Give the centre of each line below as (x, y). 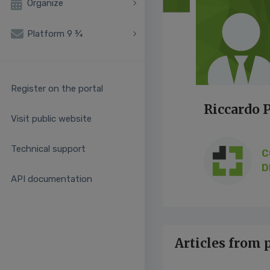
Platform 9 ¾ (55, 33)
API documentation (52, 179)
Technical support (48, 149)
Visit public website (51, 119)
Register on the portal (57, 89)
